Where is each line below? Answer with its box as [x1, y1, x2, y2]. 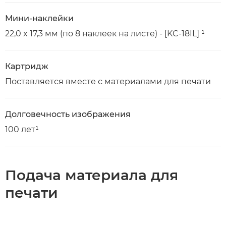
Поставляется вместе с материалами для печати [5, 76, 211, 86]
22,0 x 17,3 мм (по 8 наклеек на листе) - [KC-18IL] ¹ [5, 28, 205, 38]
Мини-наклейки [5, 13, 74, 23]
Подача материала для [5, 166, 178, 184]
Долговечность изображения [5, 109, 131, 119]
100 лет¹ [5, 124, 39, 134]
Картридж [5, 61, 48, 71]
